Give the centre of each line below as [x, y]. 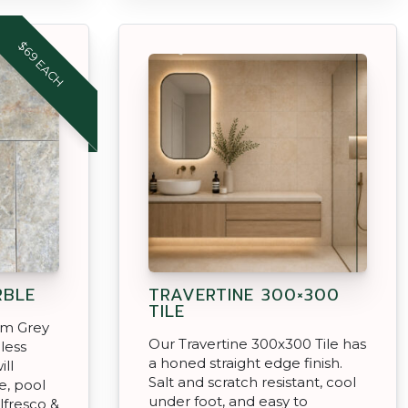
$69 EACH [41, 64]
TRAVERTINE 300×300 [244, 295]
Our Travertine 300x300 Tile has [257, 343]
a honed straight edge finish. [245, 362]
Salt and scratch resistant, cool [252, 382]
